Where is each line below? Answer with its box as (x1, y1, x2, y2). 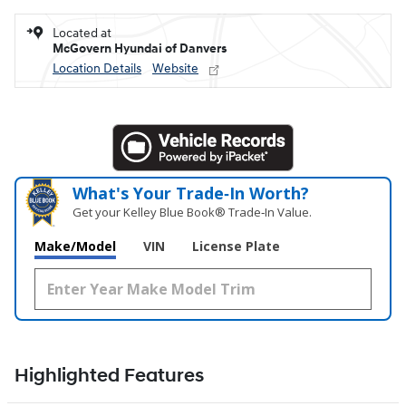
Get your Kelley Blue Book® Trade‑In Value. (72, 203, 313, 220)
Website (152, 60, 198, 76)
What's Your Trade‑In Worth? (72, 181, 310, 204)
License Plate (192, 237, 280, 255)
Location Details (53, 60, 141, 76)
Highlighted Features (14, 363, 204, 388)
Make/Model (34, 237, 116, 255)
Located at (53, 24, 111, 41)
